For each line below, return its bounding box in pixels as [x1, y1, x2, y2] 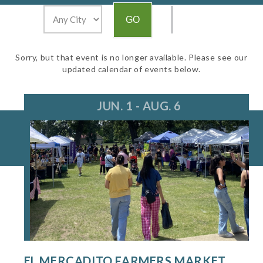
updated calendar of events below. [62, 64, 201, 75]
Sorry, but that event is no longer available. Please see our [15, 52, 248, 63]
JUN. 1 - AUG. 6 [97, 99, 182, 113]
